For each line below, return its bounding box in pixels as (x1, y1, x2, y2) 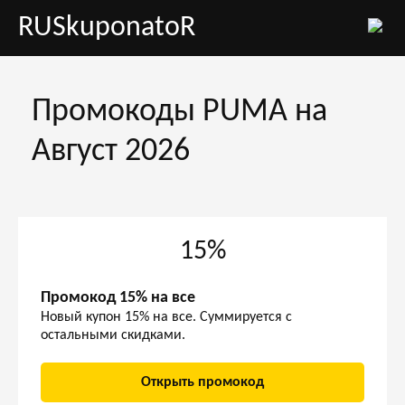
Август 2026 (32, 136, 190, 168)
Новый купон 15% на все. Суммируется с (41, 310, 292, 325)
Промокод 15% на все (41, 289, 195, 306)
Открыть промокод (141, 375, 264, 390)
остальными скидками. (41, 328, 185, 343)
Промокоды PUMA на (32, 96, 327, 128)
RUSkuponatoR (18, 14, 195, 42)
